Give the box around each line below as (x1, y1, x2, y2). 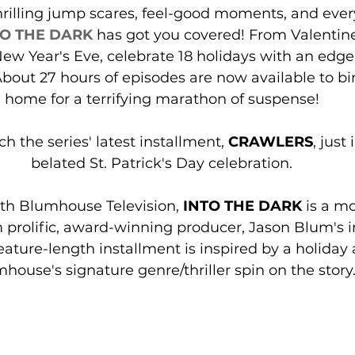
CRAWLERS (227, 132, 313, 151)
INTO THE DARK (182, 197, 302, 215)
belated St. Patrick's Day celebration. (31, 154, 292, 172)
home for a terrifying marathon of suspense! (4, 90, 319, 108)
